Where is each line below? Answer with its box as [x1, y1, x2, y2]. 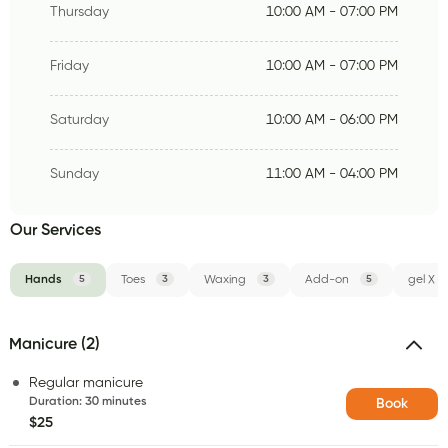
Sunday [50, 166, 99, 181]
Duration [29, 395, 79, 408]
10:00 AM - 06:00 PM [266, 112, 398, 127]
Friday [50, 58, 89, 73]
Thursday [50, 4, 109, 19]
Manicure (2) [9, 336, 100, 353]
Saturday [50, 112, 109, 127]
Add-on [305, 273, 349, 286]
